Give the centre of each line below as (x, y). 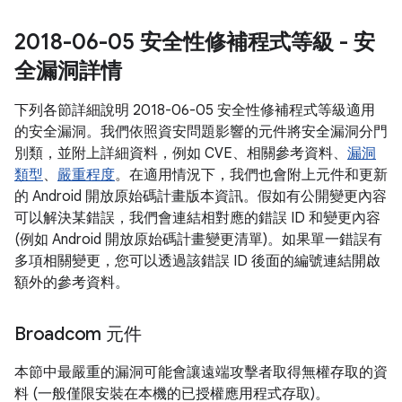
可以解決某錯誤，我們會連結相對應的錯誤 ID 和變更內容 (197, 218)
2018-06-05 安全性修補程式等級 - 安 (195, 42)
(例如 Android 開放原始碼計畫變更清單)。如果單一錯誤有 (198, 240)
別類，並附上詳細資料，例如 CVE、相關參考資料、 (181, 153)
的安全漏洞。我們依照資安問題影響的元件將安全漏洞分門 (201, 132)
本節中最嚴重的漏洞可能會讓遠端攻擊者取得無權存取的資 (201, 372)
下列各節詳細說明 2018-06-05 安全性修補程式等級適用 (195, 110)
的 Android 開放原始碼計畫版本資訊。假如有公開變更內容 (201, 197)
